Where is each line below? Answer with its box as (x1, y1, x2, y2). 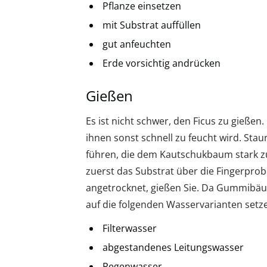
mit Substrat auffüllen (103, 18, 201, 32)
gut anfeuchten (103, 37, 171, 51)
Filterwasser (103, 221, 157, 235)
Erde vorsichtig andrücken (103, 56, 221, 70)
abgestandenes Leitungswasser (103, 240, 244, 254)
